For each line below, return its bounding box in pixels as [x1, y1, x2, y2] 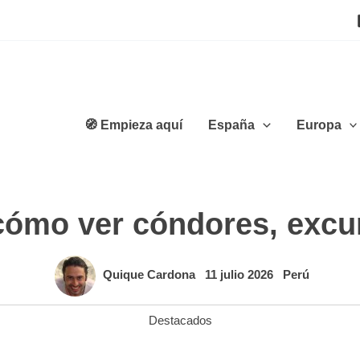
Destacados [148, 313, 212, 327]
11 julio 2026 [205, 268, 276, 282]
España [208, 117, 256, 132]
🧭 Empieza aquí [84, 117, 183, 132]
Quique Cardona [103, 268, 198, 282]
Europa [296, 117, 342, 132]
